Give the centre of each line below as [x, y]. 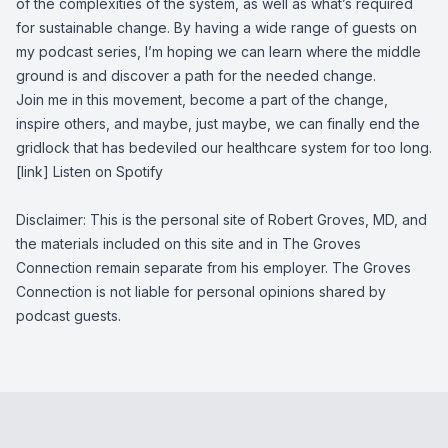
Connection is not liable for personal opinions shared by [201, 291]
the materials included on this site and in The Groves [188, 243]
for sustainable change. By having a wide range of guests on [216, 27]
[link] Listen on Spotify [89, 171]
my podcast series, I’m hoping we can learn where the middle [218, 51]
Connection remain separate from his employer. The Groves [213, 267]
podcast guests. [68, 315]
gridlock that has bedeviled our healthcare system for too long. [224, 147]
